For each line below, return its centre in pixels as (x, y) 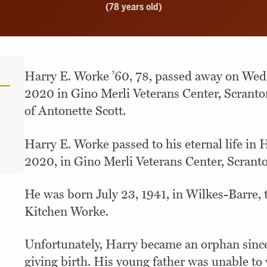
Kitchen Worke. (66, 212)
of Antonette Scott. (75, 111)
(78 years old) (133, 7)
